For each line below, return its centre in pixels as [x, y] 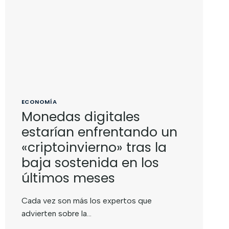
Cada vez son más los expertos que [86, 200]
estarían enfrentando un [99, 132]
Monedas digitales [81, 117]
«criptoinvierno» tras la [94, 147]
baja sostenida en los [90, 163]
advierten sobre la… [56, 213]
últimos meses [68, 178]
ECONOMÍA [39, 102]
